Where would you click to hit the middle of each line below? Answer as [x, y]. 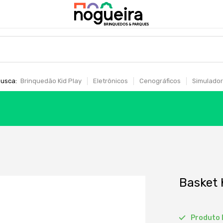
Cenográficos [160, 81]
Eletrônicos [110, 81]
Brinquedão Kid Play [51, 81]
